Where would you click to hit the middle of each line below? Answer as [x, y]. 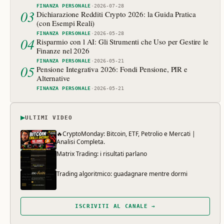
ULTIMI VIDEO [49, 117]
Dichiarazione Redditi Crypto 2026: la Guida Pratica [116, 14]
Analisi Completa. [81, 142]
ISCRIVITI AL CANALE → [115, 206]
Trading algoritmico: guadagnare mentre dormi [122, 174]
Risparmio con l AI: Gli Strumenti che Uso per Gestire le [122, 42]
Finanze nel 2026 [63, 51]
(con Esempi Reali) [66, 23]
